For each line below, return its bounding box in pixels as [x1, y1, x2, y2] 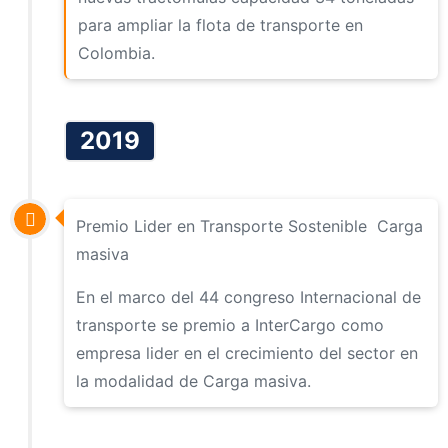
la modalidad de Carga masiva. [76, 370, 312, 391]
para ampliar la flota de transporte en [78, 14, 364, 35]
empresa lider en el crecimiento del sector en [76, 342, 419, 363]
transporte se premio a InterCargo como [76, 314, 385, 335]
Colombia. [78, 42, 156, 63]
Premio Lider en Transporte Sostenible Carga [76, 215, 424, 236]
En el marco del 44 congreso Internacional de [76, 286, 422, 307]
